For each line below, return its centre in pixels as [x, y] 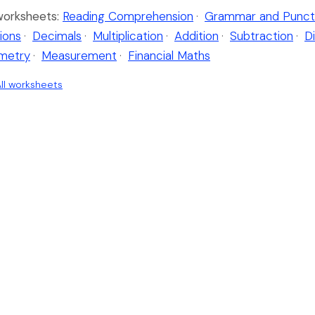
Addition [197, 36]
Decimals [57, 36]
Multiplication [128, 36]
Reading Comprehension [128, 17]
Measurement [79, 56]
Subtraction [262, 36]
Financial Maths [169, 56]
